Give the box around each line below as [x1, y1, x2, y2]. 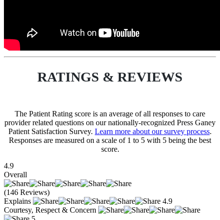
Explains [4, 197, 31, 206]
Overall [4, 170, 27, 179]
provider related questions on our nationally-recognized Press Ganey [4, 118, 216, 127]
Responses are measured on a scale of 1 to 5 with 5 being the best [9, 136, 211, 145]
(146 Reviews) [4, 188, 50, 197]
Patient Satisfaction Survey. [8, 127, 95, 136]
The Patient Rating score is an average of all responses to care [15, 110, 205, 118]
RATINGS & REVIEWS [37, 69, 183, 85]
